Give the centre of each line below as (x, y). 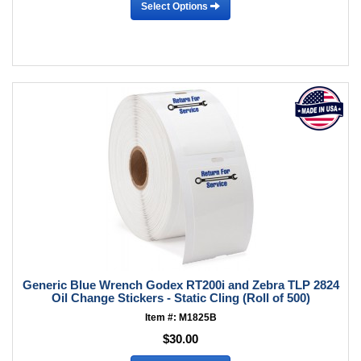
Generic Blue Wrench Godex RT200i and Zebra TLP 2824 (180, 285)
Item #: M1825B (180, 317)
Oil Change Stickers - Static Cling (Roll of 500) (180, 298)
